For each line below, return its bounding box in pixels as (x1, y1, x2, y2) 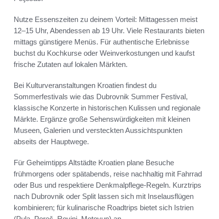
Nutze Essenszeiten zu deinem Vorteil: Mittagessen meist (14, 15, 197, 24)
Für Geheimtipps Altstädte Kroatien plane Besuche (14, 158, 174, 167)
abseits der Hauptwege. (14, 137, 89, 146)
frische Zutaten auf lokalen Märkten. (14, 60, 128, 69)
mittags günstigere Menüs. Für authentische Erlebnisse (14, 38, 189, 46)
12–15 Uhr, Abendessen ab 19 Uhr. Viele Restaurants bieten (14, 26, 204, 35)
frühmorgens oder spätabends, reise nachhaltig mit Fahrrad (14, 170, 202, 178)
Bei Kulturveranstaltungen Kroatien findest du (14, 81, 156, 90)
